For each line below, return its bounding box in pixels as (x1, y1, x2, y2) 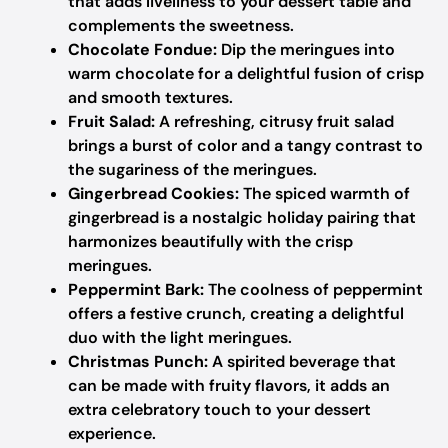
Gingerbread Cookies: (68, 183, 239, 204)
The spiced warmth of (239, 183, 410, 204)
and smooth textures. (68, 87, 233, 108)
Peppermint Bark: (68, 279, 204, 300)
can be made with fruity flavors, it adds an (68, 375, 390, 396)
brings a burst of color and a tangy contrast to (68, 135, 423, 156)
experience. (68, 423, 156, 444)
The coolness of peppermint (204, 279, 423, 300)
